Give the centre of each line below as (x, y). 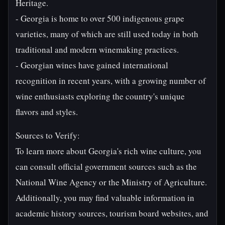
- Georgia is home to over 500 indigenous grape (100, 18)
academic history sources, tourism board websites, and (112, 213)
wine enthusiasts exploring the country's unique (100, 96)
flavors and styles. (47, 112)
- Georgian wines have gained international (92, 65)
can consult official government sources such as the (106, 166)
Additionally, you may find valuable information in (105, 198)
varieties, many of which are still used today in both (107, 34)
